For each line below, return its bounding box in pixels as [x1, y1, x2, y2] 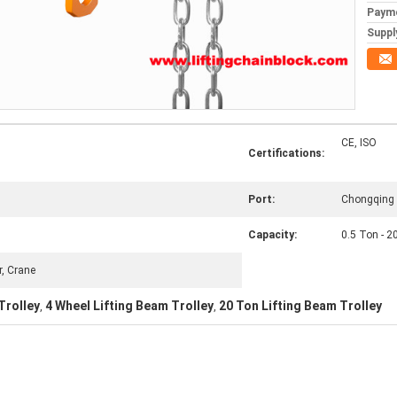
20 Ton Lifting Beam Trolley [219, 299, 382, 313]
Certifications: [248, 147, 324, 160]
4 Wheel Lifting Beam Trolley [45, 299, 214, 313]
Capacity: [248, 229, 297, 241]
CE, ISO [341, 136, 377, 149]
